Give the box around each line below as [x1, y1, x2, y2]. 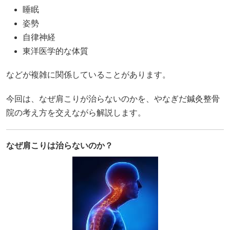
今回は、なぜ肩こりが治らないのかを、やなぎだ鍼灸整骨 [6, 94, 220, 103]
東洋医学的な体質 [23, 47, 88, 56]
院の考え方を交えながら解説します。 [6, 108, 146, 117]
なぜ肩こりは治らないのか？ [6, 141, 113, 150]
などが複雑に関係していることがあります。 [6, 70, 170, 80]
